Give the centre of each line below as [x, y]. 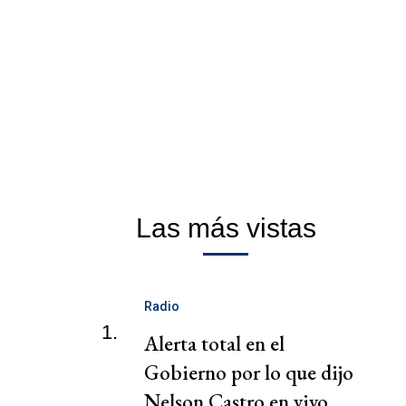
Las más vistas [226, 228]
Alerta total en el [214, 344]
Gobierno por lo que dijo [249, 373]
